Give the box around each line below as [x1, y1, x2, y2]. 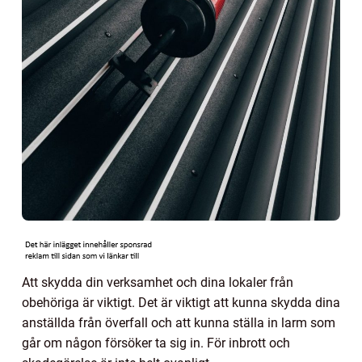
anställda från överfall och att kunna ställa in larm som [22, 314, 335, 330]
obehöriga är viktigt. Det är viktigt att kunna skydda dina [22, 294, 340, 310]
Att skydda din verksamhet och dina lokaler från [22, 274, 293, 290]
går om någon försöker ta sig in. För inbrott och [22, 335, 290, 351]
